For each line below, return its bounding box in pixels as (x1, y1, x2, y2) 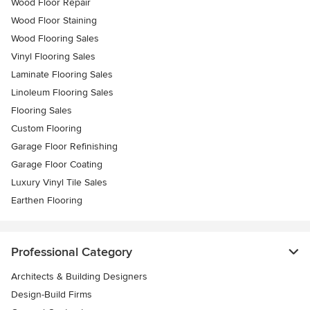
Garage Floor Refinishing (11, 140, 118, 153)
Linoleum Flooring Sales (11, 86, 113, 99)
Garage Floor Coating (11, 158, 102, 171)
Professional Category (11, 244, 132, 260)
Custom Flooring (11, 122, 82, 135)
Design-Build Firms (11, 289, 92, 301)
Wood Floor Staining (11, 15, 97, 27)
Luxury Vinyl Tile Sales (11, 176, 107, 189)
